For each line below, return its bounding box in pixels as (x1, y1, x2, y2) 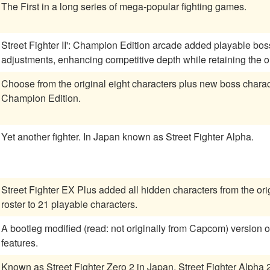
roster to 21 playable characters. (1, 197, 137, 212)
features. (1, 236, 38, 250)
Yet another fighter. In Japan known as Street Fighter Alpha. (1, 130, 254, 144)
